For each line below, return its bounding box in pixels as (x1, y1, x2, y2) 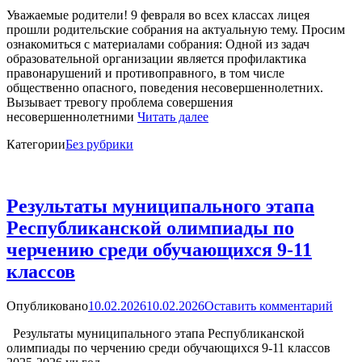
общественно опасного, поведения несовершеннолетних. (6, 81, 323, 95)
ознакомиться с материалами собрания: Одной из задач (6, 37, 309, 52)
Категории (6, 137, 65, 152)
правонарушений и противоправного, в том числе (6, 66, 284, 81)
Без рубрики (65, 137, 133, 152)
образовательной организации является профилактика (6, 52, 306, 66)
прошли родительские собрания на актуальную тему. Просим (6, 23, 345, 37)
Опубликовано (6, 299, 88, 314)
